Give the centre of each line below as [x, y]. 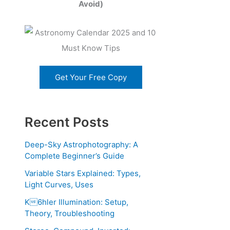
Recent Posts [67, 122]
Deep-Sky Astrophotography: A [81, 145]
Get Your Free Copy [91, 77]
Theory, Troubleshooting [70, 214]
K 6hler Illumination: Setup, [76, 202]
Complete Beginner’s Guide [74, 156]
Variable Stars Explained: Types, [83, 174]
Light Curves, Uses [59, 185]
